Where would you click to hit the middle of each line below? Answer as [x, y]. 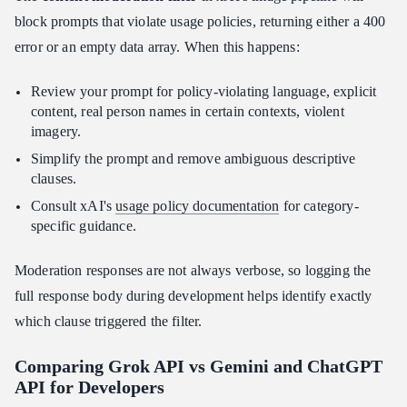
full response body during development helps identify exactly [194, 296]
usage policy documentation [198, 206]
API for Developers [89, 387]
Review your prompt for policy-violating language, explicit [204, 92]
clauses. [54, 179]
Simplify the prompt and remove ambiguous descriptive [194, 159]
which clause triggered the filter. [109, 322]
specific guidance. [84, 226]
